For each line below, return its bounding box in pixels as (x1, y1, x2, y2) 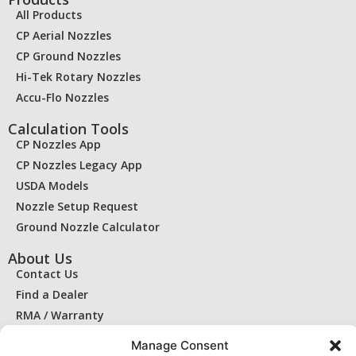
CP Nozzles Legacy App (16, 157, 142, 172)
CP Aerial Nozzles (16, 27, 111, 43)
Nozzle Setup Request (16, 198, 138, 214)
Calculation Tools (8, 118, 129, 138)
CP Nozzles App (16, 136, 101, 152)
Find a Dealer (16, 286, 88, 302)
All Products (16, 6, 82, 22)
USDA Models (16, 177, 88, 193)
